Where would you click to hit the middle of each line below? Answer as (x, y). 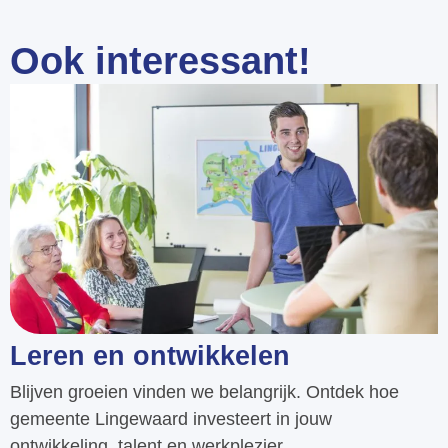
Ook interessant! (160, 60)
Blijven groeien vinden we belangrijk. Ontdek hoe (204, 391)
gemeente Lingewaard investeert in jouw (171, 418)
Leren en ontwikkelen (150, 355)
